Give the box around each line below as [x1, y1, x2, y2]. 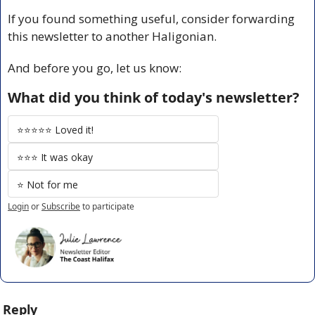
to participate [82, 200, 134, 212]
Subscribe [41, 200, 80, 212]
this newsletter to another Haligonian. [8, 27, 217, 44]
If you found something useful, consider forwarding [8, 10, 295, 27]
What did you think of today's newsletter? [8, 87, 300, 107]
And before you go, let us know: [8, 59, 181, 76]
